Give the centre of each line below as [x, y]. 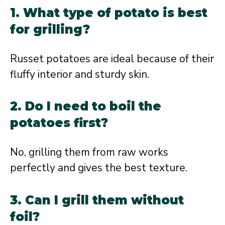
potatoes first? [59, 123]
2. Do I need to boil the [86, 106]
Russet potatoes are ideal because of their [112, 59]
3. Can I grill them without [97, 200]
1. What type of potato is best [109, 13]
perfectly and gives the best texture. [99, 168]
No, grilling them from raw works [89, 152]
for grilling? [50, 29]
